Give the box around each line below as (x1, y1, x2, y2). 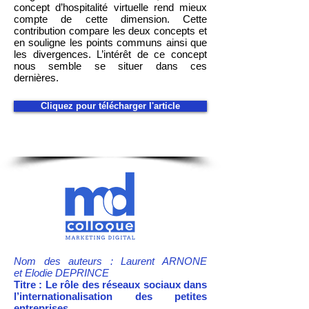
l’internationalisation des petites (14, 290, 207, 302)
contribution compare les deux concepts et (14, 25, 207, 37)
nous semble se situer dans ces (14, 60, 207, 72)
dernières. (14, 72, 61, 83)
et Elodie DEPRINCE (14, 267, 117, 279)
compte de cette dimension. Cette (14, 13, 207, 25)
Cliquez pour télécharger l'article (41, 101, 180, 111)
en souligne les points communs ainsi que (14, 37, 207, 48)
